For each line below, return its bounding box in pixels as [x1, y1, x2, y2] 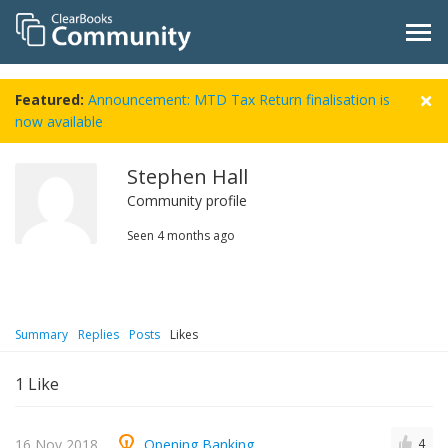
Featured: [15, 90, 84, 110]
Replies [78, 326, 119, 344]
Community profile [127, 191, 247, 211]
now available [15, 112, 103, 132]
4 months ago [157, 227, 235, 245]
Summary [15, 326, 68, 344]
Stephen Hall [127, 163, 248, 191]
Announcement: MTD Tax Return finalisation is [88, 90, 390, 110]
